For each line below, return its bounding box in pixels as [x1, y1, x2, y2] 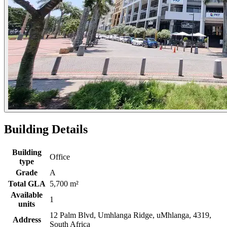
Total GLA [8, 179, 46, 188]
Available [11, 190, 43, 199]
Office [50, 152, 70, 161]
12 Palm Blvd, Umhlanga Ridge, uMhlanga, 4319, [50, 210, 211, 219]
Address [12, 215, 41, 224]
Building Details [4, 122, 88, 136]
